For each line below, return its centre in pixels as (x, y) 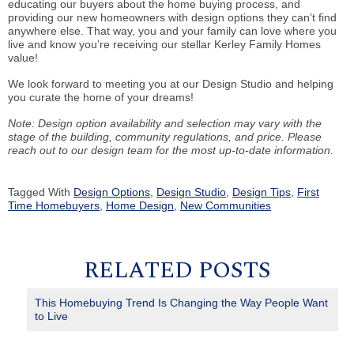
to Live (52, 316)
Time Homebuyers (54, 206)
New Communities (226, 206)
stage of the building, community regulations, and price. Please (165, 137)
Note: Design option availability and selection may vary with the (165, 124)
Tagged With (41, 192)
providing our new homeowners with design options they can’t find (172, 18)
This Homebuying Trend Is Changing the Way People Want (182, 303)
